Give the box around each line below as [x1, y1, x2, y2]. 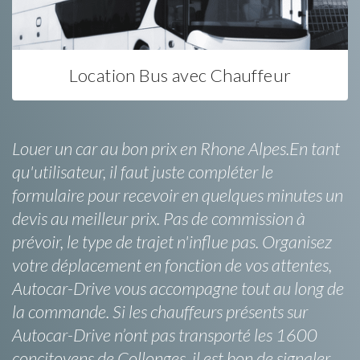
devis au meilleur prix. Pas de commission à [12, 207, 305, 229]
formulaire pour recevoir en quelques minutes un [12, 183, 343, 206]
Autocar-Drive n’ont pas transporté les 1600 [12, 323, 317, 346]
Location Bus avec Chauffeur [68, 63, 292, 86]
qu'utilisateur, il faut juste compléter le [12, 160, 273, 182]
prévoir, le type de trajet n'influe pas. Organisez [12, 230, 332, 252]
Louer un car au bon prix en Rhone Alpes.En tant [12, 137, 340, 159]
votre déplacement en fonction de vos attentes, [12, 253, 332, 276]
